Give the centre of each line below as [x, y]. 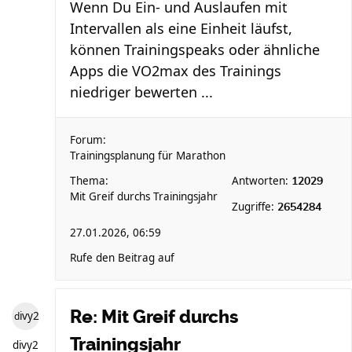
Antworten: [262, 181]
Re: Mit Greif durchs [154, 317]
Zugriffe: [255, 207]
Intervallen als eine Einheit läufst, [181, 28]
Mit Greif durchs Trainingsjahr [144, 196]
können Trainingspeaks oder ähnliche [195, 49]
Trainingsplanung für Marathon [148, 156]
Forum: [88, 140]
